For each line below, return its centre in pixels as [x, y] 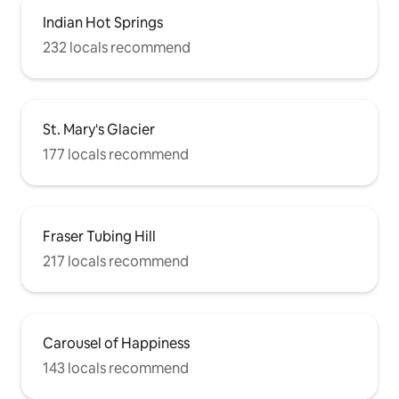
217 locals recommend [116, 262]
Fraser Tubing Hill [99, 237]
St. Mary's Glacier [99, 130]
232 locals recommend [117, 48]
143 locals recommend [116, 369]
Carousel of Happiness [116, 344]
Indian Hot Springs [103, 23]
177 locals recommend [116, 155]
